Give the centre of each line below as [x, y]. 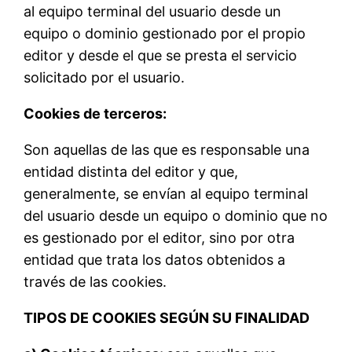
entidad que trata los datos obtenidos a [155, 259]
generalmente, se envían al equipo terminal [166, 193]
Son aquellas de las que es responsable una [167, 149]
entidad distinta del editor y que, [131, 171]
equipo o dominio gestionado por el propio [165, 33]
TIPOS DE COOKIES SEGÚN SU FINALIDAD [167, 317]
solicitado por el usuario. [104, 77]
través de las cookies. [95, 281]
